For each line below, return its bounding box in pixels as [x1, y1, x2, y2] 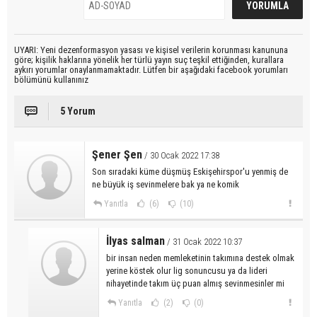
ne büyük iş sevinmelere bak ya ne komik [92, 178, 239, 190]
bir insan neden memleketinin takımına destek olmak [106, 252, 294, 263]
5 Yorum [60, 105, 96, 117]
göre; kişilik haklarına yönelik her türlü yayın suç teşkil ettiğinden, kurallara [14, 54, 284, 65]
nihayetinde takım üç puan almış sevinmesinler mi [106, 277, 284, 289]
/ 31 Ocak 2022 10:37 [165, 236, 242, 247]
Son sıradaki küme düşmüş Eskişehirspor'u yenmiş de [92, 166, 288, 177]
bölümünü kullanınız [14, 74, 88, 85]
